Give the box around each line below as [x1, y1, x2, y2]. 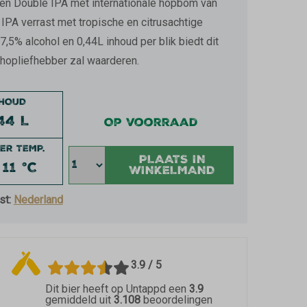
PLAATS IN [138, 151, 206, 170]
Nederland [13, 193, 63, 206]
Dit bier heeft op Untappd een [45, 282, 189, 295]
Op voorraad [103, 114, 198, 133]
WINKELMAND [129, 162, 216, 181]
